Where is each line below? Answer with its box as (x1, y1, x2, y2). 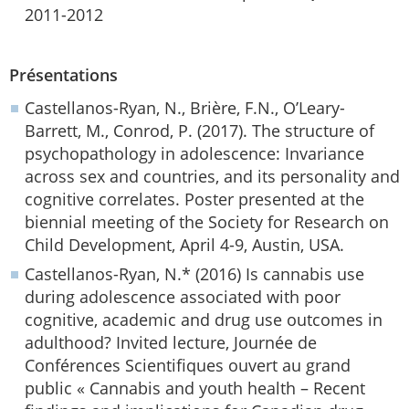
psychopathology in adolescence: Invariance (25, 142, 364, 164)
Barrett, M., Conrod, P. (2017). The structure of (25, 120, 374, 142)
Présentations (9, 64, 118, 87)
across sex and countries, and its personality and (25, 165, 400, 187)
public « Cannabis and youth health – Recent (25, 377, 365, 399)
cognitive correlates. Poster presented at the (25, 188, 364, 210)
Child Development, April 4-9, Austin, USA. (25, 234, 344, 256)
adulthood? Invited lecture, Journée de (25, 331, 317, 353)
